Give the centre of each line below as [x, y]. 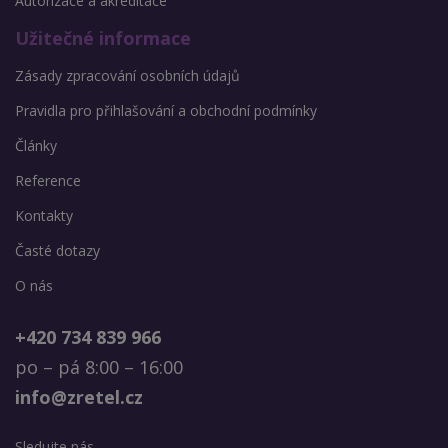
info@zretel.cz [79, 397]
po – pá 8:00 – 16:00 [99, 367]
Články [36, 146]
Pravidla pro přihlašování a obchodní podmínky [166, 111]
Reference [48, 181]
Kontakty [44, 216]
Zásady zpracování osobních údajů [127, 76]
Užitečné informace [103, 38]
